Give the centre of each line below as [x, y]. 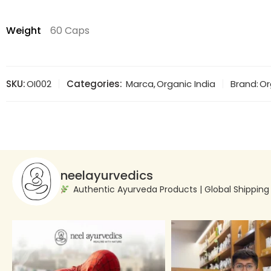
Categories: [94, 83]
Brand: [244, 83]
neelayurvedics [107, 176]
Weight [24, 30]
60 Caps [70, 30]
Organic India [186, 83]
